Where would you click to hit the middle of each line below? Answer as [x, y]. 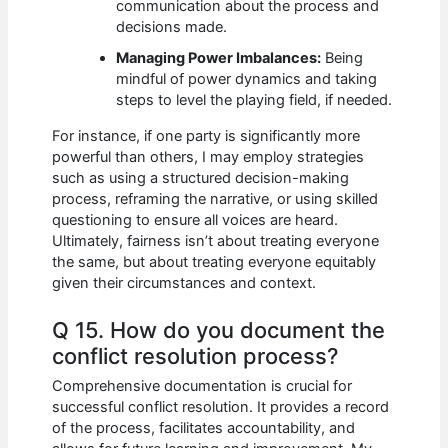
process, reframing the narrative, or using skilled [215, 198]
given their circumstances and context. [184, 282]
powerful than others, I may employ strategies [208, 156]
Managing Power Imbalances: [219, 58]
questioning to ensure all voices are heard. [195, 219]
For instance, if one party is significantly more [206, 135]
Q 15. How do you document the [219, 330]
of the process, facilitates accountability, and [204, 428]
